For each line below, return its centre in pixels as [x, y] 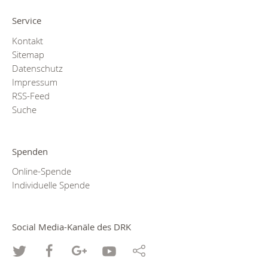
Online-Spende [42, 171]
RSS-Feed [31, 96]
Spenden [30, 151]
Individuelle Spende [51, 185]
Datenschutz [37, 68]
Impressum [35, 82]
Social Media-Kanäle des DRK [71, 227]
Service [27, 21]
